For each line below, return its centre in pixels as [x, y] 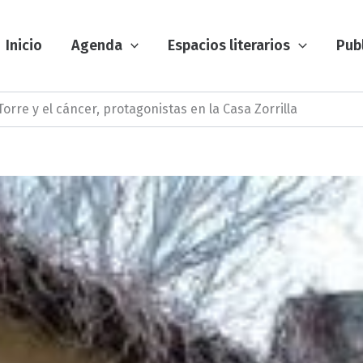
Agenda [96, 45]
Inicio [23, 45]
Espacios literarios [229, 45]
